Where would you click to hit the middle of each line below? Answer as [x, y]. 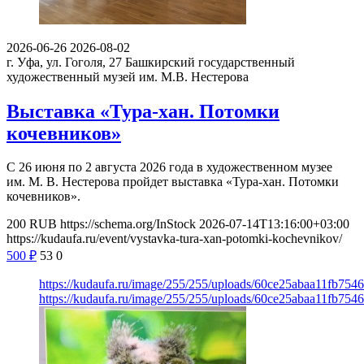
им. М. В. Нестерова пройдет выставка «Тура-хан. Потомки [173, 182]
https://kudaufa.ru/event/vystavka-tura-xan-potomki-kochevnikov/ [174, 239]
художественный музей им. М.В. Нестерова [128, 76]
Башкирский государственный [210, 62]
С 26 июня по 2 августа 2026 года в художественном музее [169, 167]
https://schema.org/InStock [128, 224]
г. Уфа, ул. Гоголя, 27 [64, 62]
